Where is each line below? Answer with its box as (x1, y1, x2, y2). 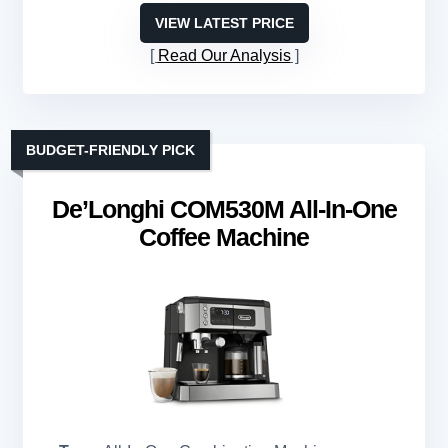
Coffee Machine (139, 222, 309, 251)
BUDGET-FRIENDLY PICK (26, 141, 195, 158)
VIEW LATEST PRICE (154, 14, 294, 31)
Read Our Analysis (157, 46, 291, 64)
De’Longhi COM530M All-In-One (51, 194, 397, 223)
